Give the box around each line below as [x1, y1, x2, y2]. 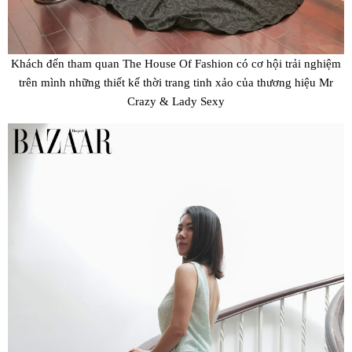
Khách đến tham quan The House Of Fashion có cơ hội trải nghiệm [11, 57, 341, 71]
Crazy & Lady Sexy [127, 94, 225, 108]
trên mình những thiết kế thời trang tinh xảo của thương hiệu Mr [19, 75, 333, 90]
